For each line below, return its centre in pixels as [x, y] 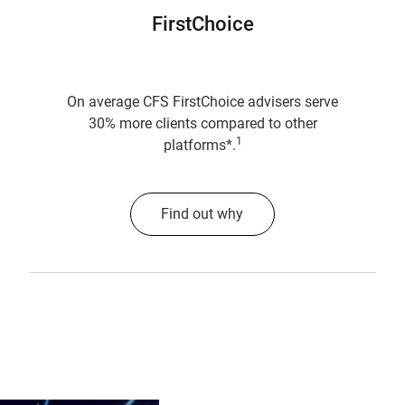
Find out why [202, 214]
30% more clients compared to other [202, 123]
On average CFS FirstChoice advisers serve [202, 102]
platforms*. [199, 145]
